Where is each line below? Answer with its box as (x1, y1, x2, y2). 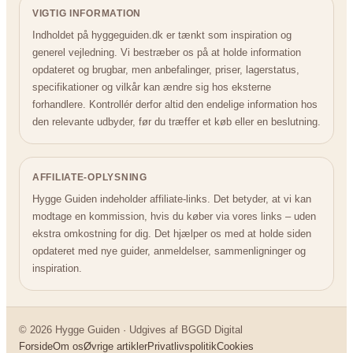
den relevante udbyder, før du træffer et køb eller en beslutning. (32, 116, 321, 128)
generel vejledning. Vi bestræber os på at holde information (32, 46, 301, 59)
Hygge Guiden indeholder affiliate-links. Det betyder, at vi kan (32, 193, 311, 206)
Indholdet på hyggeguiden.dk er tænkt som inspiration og (32, 29, 292, 42)
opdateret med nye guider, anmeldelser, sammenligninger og (32, 245, 306, 258)
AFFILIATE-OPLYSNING (32, 172, 147, 184)
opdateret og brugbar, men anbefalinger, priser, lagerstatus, (32, 64, 299, 76)
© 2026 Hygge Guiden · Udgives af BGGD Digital (19, 324, 243, 336)
